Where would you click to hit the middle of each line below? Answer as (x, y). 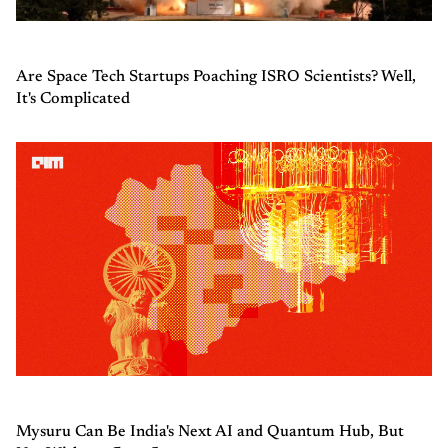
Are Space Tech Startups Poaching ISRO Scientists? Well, (216, 76)
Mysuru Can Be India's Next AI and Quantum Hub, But (210, 431)
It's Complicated (73, 98)
